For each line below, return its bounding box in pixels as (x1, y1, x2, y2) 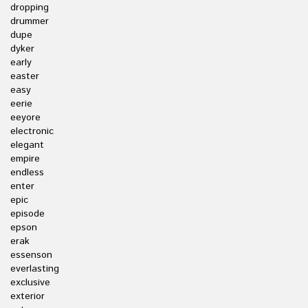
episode (10, 207, 45, 221)
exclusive (10, 276, 50, 289)
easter (10, 69, 39, 83)
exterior (10, 289, 45, 303)
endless (10, 166, 44, 179)
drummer (10, 14, 49, 28)
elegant (10, 138, 44, 152)
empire (10, 152, 40, 166)
